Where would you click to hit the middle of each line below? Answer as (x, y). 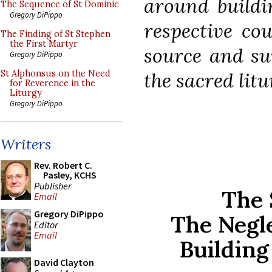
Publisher (53, 185)
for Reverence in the (53, 83)
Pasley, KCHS (70, 175)
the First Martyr (44, 44)
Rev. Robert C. (63, 165)
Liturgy (26, 93)
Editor (46, 224)
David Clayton (64, 262)
